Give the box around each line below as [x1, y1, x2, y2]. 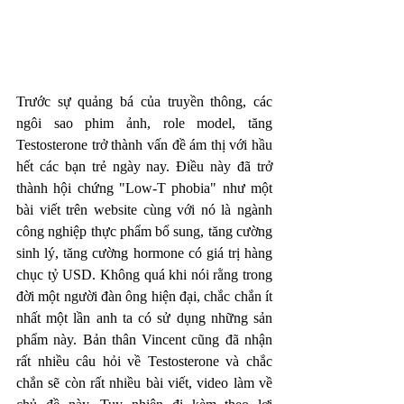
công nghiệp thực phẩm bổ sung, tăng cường [16, 223, 272, 239]
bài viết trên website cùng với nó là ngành [16, 201, 272, 217]
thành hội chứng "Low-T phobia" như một [16, 179, 272, 196]
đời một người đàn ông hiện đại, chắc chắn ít [16, 288, 272, 304]
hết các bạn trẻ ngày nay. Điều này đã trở [16, 158, 272, 174]
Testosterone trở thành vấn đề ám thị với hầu [16, 136, 272, 152]
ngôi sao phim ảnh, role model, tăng [16, 115, 272, 131]
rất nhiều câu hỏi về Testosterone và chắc [16, 353, 272, 369]
